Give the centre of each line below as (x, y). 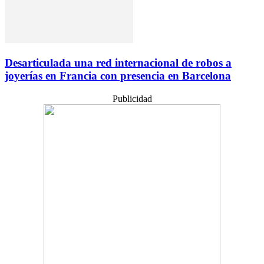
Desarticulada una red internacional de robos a (118, 62)
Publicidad (132, 98)
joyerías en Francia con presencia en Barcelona (118, 75)
